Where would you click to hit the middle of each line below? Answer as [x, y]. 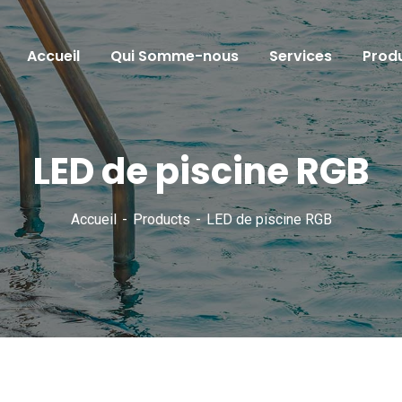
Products [161, 219]
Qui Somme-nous [175, 56]
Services [301, 56]
